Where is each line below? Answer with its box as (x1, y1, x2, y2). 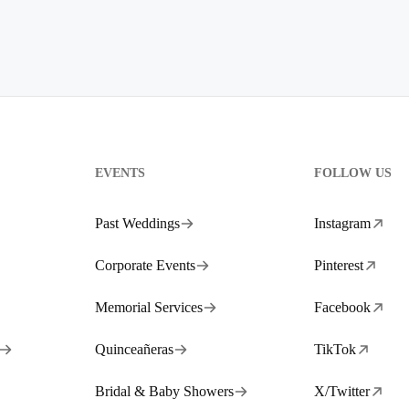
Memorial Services (95, 299, 203, 315)
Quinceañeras (95, 341, 173, 357)
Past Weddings (95, 215, 180, 231)
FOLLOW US (314, 166, 392, 180)
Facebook (314, 299, 371, 315)
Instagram (314, 215, 371, 231)
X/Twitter (314, 383, 370, 399)
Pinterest (314, 257, 363, 273)
